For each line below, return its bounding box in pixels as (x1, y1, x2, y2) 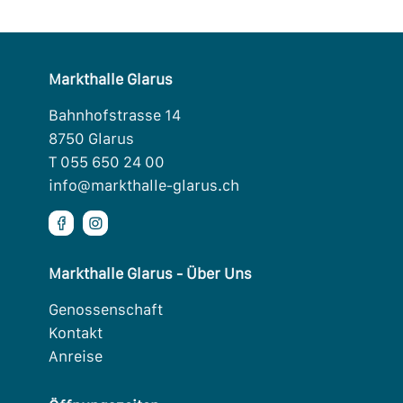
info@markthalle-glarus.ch (49, 177, 239, 193)
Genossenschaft (49, 301, 163, 318)
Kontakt (49, 325, 103, 341)
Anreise (49, 348, 103, 364)
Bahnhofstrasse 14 (49, 107, 181, 123)
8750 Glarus (49, 130, 134, 147)
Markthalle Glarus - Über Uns (49, 265, 252, 282)
